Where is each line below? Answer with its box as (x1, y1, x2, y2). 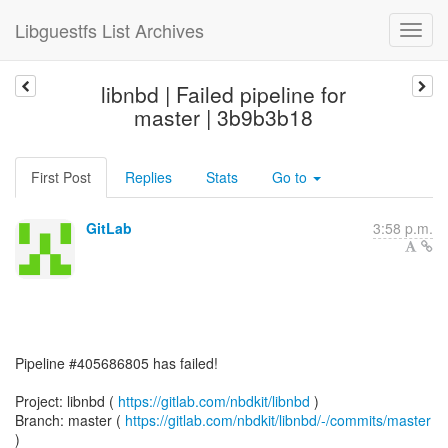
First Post (31, 167, 91, 187)
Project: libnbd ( (15, 391, 118, 411)
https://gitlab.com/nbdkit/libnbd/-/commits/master (125, 410, 431, 430)
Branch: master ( (15, 410, 125, 430)
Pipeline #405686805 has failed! (15, 353, 218, 373)
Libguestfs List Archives (15, 17, 204, 43)
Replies (125, 167, 172, 187)
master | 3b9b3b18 (134, 102, 314, 132)
